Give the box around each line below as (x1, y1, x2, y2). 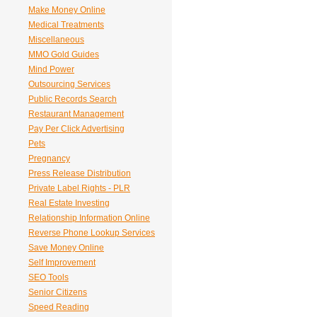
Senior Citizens (28, 287, 87, 297)
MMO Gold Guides (28, 50, 99, 59)
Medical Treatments (28, 20, 104, 30)
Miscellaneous (28, 35, 84, 45)
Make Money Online (28, 5, 105, 15)
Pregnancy (28, 154, 70, 163)
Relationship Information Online (28, 213, 150, 223)
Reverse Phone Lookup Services (28, 228, 155, 238)
